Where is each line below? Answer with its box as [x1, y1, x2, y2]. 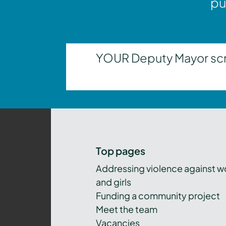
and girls [96, 176, 132, 188]
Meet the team [96, 203, 158, 215]
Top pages [96, 144, 146, 157]
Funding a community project [96, 190, 220, 202]
